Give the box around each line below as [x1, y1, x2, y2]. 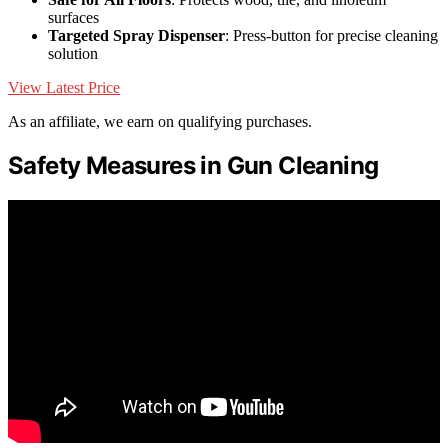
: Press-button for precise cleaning [225, 27, 438, 45]
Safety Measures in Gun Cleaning [8, 151, 379, 181]
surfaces [48, 9, 99, 27]
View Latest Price [8, 79, 120, 97]
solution [48, 45, 98, 63]
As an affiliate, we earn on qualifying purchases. [8, 113, 312, 131]
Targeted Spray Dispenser [48, 27, 225, 45]
